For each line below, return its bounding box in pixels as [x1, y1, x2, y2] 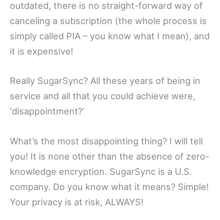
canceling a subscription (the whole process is [10, 15, 207, 27]
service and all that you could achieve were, [10, 90, 195, 102]
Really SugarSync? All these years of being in [10, 75, 200, 86]
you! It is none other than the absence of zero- [10, 150, 209, 162]
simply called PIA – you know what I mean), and [10, 30, 210, 42]
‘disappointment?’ [10, 106, 84, 117]
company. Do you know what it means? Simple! [10, 181, 209, 192]
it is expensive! [10, 46, 73, 57]
